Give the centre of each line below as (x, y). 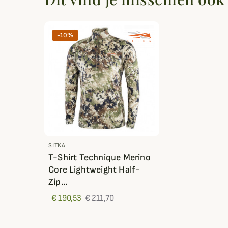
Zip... (58, 182)
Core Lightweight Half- (94, 170)
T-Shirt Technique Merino (99, 158)
